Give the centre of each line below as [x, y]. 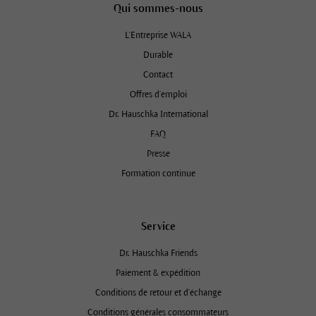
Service [158, 226]
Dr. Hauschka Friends [158, 253]
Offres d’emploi [158, 94]
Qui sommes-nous [158, 8]
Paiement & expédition [158, 273]
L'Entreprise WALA [158, 35]
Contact [158, 74]
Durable [158, 55]
